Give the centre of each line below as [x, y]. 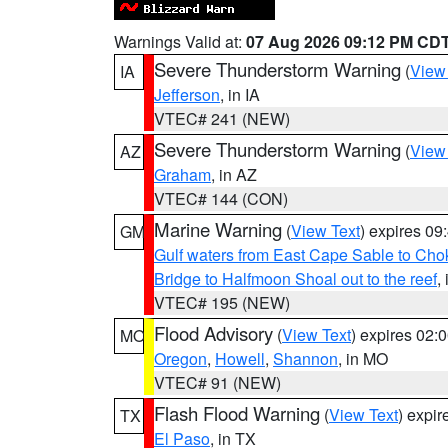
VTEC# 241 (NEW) [222, 118]
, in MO [363, 358]
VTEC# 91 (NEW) [217, 382]
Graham [182, 174]
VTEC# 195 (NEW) [222, 302]
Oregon [180, 358]
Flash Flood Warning [237, 413]
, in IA [240, 94]
